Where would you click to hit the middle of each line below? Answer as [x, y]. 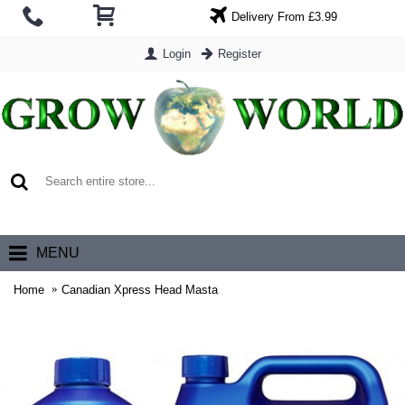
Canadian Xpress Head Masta [140, 289]
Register [240, 54]
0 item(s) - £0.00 [315, 217]
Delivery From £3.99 [284, 16]
